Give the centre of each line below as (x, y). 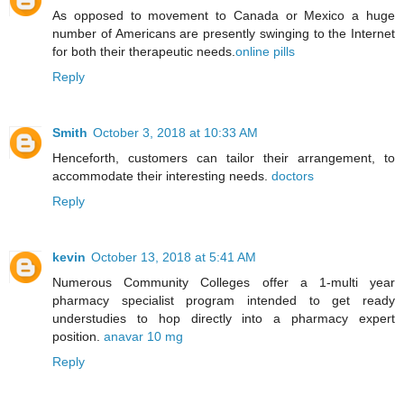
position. (78, 336)
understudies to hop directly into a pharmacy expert (224, 318)
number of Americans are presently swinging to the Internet (224, 33)
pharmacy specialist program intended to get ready (224, 300)
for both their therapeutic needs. (144, 51)
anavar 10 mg (143, 336)
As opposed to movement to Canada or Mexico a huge (224, 15)
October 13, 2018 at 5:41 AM (174, 257)
